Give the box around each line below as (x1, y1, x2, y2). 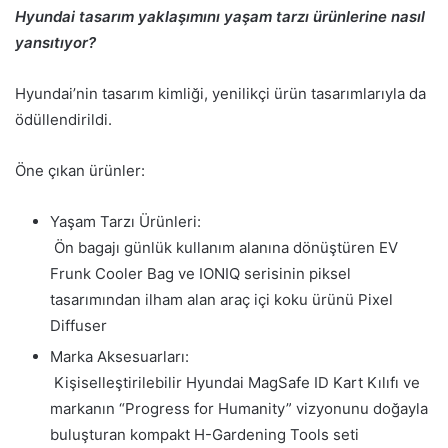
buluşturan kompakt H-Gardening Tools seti (50, 424, 359, 444)
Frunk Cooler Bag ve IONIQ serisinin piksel (50, 263, 351, 283)
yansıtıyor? (15, 32, 96, 52)
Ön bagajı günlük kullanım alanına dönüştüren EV (50, 237, 398, 257)
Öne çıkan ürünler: (15, 160, 145, 180)
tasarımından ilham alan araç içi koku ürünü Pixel (50, 289, 393, 309)
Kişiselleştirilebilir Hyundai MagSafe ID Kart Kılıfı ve (50, 372, 420, 392)
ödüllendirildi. (15, 109, 112, 129)
